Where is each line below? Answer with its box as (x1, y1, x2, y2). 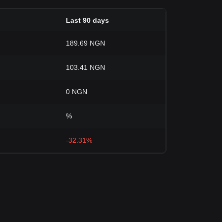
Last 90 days (66, 16, 109, 25)
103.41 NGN (66, 63, 105, 71)
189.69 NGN (66, 39, 105, 47)
